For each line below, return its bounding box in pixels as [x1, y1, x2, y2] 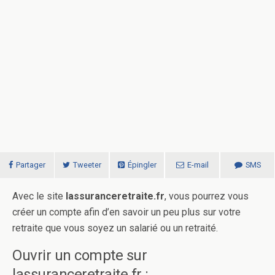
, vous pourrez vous [165, 190, 249, 202]
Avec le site [12, 190, 63, 202]
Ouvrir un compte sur [12, 247, 147, 264]
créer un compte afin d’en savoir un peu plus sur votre [12, 206, 241, 218]
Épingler [127, 160, 157, 169]
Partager [16, 160, 45, 169]
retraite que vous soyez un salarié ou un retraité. [12, 222, 218, 234]
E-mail [187, 160, 209, 169]
